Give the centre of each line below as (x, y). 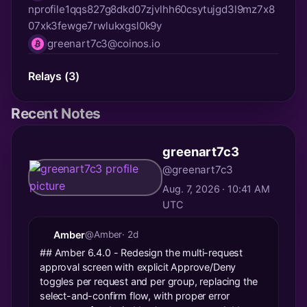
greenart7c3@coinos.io (104, 44)
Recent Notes (56, 114)
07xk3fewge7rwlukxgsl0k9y (95, 26)
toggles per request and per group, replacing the (149, 281)
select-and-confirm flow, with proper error (135, 295)
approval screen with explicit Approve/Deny (138, 267)
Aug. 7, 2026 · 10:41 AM (216, 189)
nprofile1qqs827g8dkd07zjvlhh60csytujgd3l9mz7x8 (151, 10)
